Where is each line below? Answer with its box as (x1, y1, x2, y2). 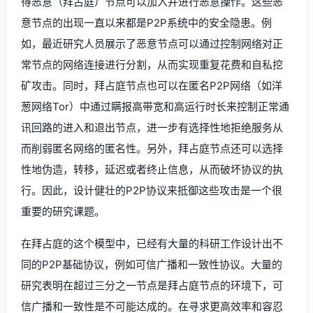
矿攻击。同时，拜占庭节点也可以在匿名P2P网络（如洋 (21, 79, 282, 92)
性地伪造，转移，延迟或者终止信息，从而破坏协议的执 (21, 163, 283, 176)
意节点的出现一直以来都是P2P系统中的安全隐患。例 (21, 16, 272, 29)
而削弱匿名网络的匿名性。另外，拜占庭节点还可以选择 (21, 142, 283, 155)
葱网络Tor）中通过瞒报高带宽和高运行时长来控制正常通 (21, 100, 289, 113)
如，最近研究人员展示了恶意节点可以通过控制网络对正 (21, 37, 283, 50)
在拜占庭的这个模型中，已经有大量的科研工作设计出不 (21, 237, 283, 250)
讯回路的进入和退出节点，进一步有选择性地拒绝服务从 (21, 121, 283, 134)
